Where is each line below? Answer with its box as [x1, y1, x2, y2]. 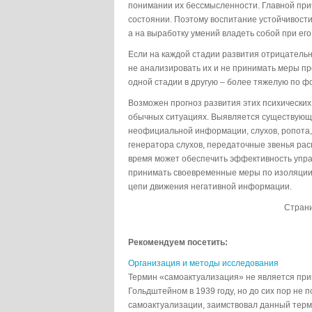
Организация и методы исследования [128, 258, 279, 268]
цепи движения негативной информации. [128, 182, 292, 192]
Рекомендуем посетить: [128, 237, 228, 247]
